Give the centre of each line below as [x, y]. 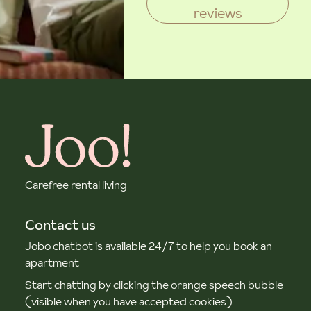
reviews [218, 13]
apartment [52, 262]
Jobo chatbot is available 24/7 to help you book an [149, 246]
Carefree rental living [76, 185]
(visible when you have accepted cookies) [129, 301]
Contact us [60, 225]
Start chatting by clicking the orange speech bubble [154, 285]
